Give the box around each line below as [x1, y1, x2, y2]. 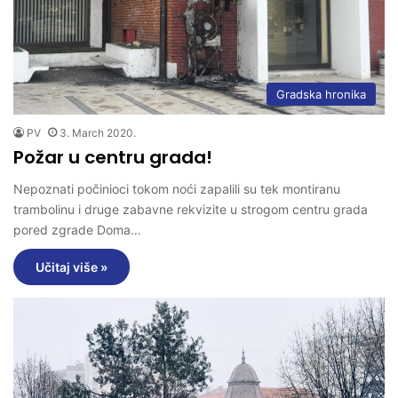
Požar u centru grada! [13, 144, 212, 170]
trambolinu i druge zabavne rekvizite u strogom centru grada [13, 201, 368, 217]
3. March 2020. [60, 125, 136, 139]
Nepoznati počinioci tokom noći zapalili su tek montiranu [13, 180, 340, 196]
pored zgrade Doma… [13, 221, 141, 237]
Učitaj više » [36, 259, 107, 275]
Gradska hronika [276, 86, 366, 101]
